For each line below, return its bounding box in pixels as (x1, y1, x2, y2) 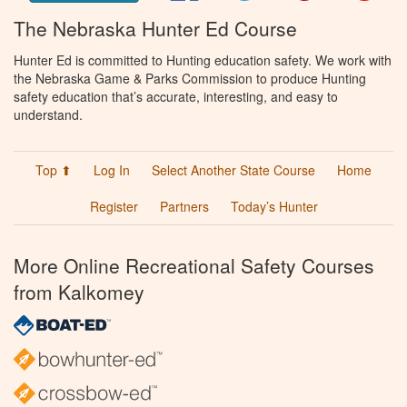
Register (89, 197, 138, 216)
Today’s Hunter (230, 197, 318, 216)
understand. (14, 105, 83, 124)
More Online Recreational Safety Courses (14, 252, 374, 280)
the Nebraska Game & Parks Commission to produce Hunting (14, 69, 366, 88)
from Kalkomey (14, 278, 144, 306)
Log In (94, 161, 130, 180)
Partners (159, 197, 209, 216)
